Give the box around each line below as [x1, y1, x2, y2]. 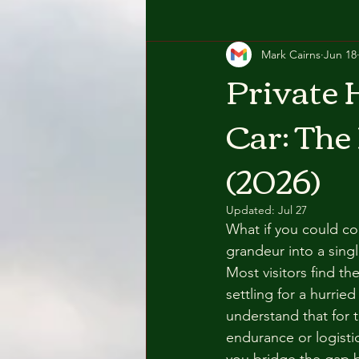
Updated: [226, 203, 278, 217]
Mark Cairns [261, 46, 321, 62]
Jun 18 [324, 46, 357, 62]
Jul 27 [278, 203, 307, 217]
